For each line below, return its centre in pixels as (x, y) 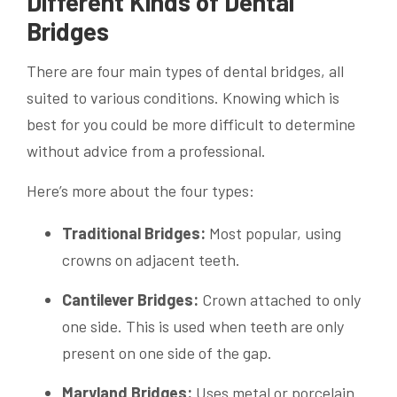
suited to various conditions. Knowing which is (183, 98)
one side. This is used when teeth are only (203, 327)
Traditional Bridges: (134, 234)
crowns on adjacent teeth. (151, 260)
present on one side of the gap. (167, 353)
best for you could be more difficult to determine (191, 125)
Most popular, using (273, 234)
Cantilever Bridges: (130, 300)
